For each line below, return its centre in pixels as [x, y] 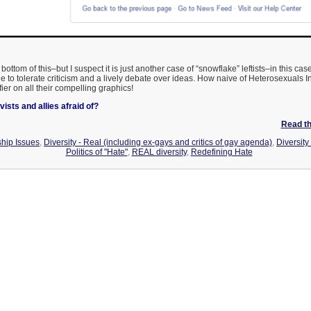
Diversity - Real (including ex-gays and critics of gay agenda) [158, 142]
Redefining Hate [221, 152]
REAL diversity [159, 152]
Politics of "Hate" [96, 152]
